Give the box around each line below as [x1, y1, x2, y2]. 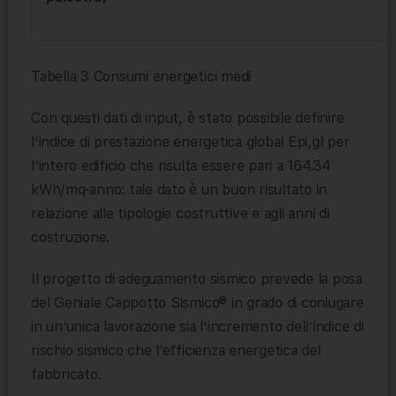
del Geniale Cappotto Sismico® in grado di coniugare [31, 294, 364, 312]
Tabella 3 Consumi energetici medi [31, 68, 252, 86]
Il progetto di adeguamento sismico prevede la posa [31, 270, 363, 288]
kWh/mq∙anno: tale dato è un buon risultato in [31, 181, 328, 199]
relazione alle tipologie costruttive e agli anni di [31, 205, 330, 223]
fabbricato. [31, 366, 102, 384]
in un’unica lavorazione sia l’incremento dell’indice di [31, 318, 364, 336]
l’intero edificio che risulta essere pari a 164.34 [31, 157, 331, 175]
